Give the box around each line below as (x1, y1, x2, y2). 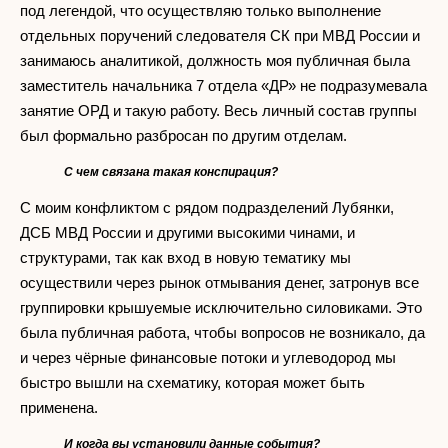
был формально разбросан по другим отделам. (20, 126, 359, 144)
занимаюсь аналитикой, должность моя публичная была (20, 51, 410, 69)
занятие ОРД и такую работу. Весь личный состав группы (20, 101, 417, 119)
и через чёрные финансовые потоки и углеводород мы (20, 348, 396, 366)
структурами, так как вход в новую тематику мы (20, 248, 351, 266)
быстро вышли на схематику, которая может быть (20, 373, 365, 391)
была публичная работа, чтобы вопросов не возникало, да (20, 323, 425, 341)
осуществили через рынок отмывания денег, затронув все (20, 273, 419, 291)
